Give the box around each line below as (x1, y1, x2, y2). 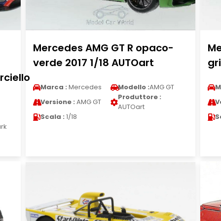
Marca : (40, 82, 67, 92)
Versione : (40, 97, 75, 107)
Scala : (40, 112, 65, 121)
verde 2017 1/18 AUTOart (33, 56, 154, 70)
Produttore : (117, 92, 161, 102)
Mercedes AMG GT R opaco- (33, 41, 174, 55)
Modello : (117, 82, 149, 92)
